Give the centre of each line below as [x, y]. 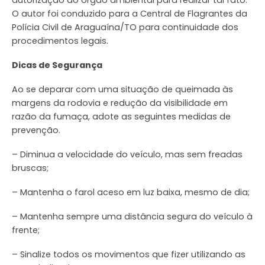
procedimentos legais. [60, 41]
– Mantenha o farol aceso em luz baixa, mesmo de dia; [131, 192]
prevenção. [36, 130]
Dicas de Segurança [57, 65]
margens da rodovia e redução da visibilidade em [120, 103]
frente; [26, 230]
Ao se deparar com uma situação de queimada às [122, 89]
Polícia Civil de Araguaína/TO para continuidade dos [125, 28]
